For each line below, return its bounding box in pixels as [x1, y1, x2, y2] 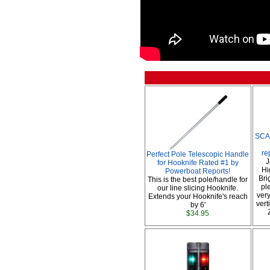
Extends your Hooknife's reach [148, 192, 248, 201]
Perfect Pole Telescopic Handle [146, 150, 250, 159]
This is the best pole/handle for [148, 175, 248, 184]
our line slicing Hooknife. [157, 184, 239, 192]
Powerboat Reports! [165, 167, 231, 175]
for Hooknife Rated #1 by [157, 159, 239, 167]
